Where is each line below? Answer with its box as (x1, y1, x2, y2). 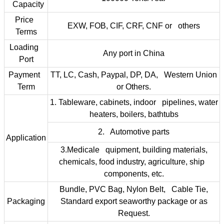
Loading (9, 43, 42, 52)
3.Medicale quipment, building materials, (60, 145, 207, 154)
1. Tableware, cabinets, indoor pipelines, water (49, 98, 218, 107)
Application (6, 133, 46, 142)
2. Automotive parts (98, 127, 169, 136)
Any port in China (103, 49, 164, 58)
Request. (117, 209, 150, 218)
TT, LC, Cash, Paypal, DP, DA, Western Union (50, 70, 217, 79)
